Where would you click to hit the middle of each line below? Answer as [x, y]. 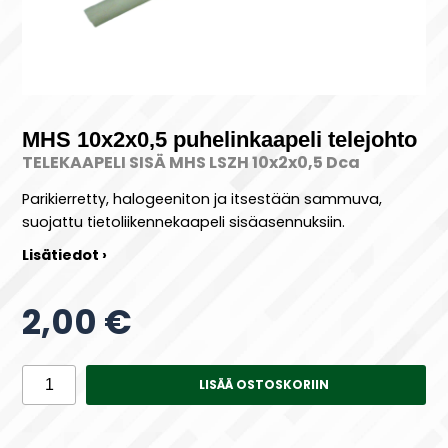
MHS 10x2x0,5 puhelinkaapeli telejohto [220, 140]
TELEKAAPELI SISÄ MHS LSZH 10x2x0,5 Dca [191, 163]
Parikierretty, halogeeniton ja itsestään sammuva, [202, 198]
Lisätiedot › [65, 254]
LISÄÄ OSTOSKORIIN [263, 384]
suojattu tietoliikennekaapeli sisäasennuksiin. [184, 221]
